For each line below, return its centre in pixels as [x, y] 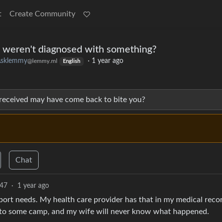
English [71, 61]
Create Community [42, 14]
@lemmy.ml [42, 61]
